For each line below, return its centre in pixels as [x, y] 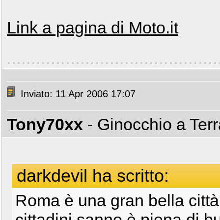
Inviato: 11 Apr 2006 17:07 [77, 94]
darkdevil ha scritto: [93, 176]
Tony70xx [45, 124]
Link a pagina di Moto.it [93, 27]
